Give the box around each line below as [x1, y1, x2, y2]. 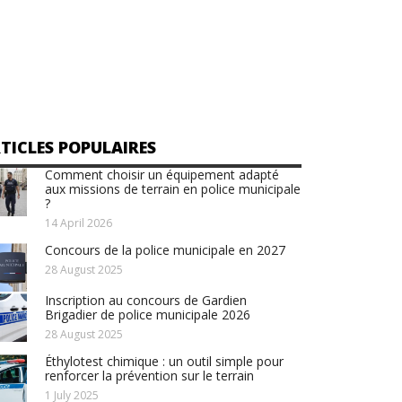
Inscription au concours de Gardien [44, 291, 247, 309]
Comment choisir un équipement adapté [44, 165, 279, 183]
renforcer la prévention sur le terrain [44, 366, 254, 384]
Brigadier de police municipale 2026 [44, 305, 250, 323]
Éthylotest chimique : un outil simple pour [44, 352, 284, 370]
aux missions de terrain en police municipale [44, 179, 301, 197]
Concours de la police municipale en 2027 [44, 240, 285, 258]
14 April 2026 [44, 214, 112, 231]
